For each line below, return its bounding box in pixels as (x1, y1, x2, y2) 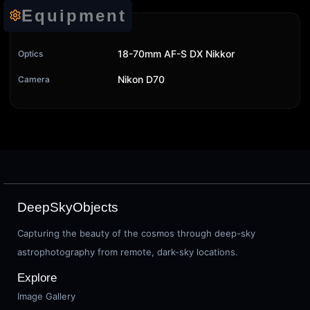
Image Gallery (17, 291, 75, 302)
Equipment (21, 6, 127, 25)
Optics (18, 48, 43, 59)
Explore (17, 271, 57, 284)
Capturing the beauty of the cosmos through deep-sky (17, 228, 255, 239)
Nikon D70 (118, 73, 165, 85)
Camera (18, 73, 50, 84)
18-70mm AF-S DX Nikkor (118, 47, 235, 60)
